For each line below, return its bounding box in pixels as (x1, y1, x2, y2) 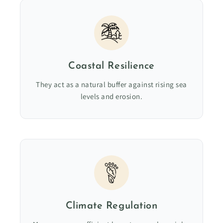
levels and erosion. (80, 91, 143, 101)
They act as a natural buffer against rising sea (36, 79, 187, 89)
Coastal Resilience (68, 61, 155, 71)
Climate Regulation (65, 201, 158, 211)
